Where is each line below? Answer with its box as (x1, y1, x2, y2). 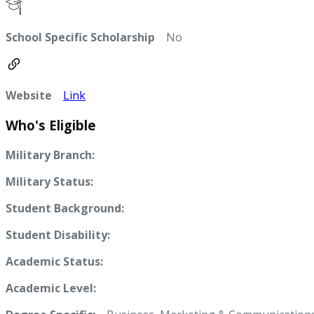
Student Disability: (6, 226, 110, 243)
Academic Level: (6, 280, 96, 296)
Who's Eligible (6, 116, 96, 135)
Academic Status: (6, 253, 103, 269)
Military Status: (6, 173, 93, 189)
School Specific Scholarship (6, 29, 155, 46)
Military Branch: (6, 146, 95, 163)
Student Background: (6, 200, 124, 216)
